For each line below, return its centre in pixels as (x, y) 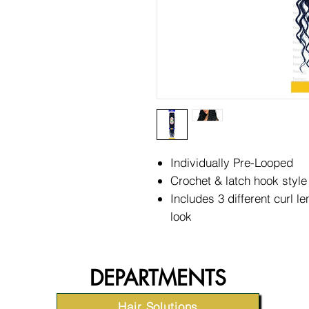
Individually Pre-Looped (232, 162)
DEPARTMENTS (158, 278)
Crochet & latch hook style (239, 180)
